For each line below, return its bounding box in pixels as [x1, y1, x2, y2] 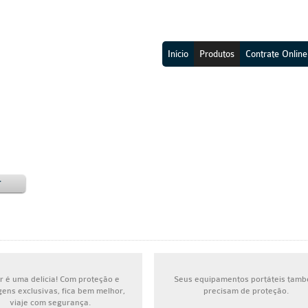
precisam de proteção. [203, 286, 289, 296]
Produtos [199, 49, 234, 59]
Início [168, 49, 188, 59]
